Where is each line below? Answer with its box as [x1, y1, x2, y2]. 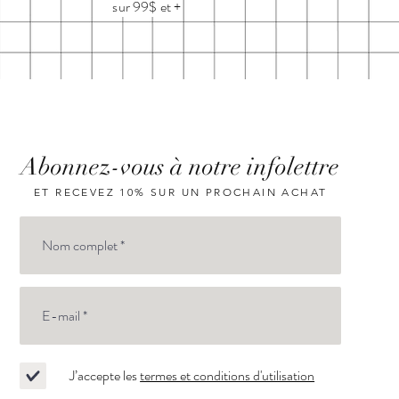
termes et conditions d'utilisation [140, 365, 315, 387]
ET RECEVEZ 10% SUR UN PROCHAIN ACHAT [33, 185, 328, 199]
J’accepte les [69, 365, 138, 387]
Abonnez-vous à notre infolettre [20, 152, 340, 183]
